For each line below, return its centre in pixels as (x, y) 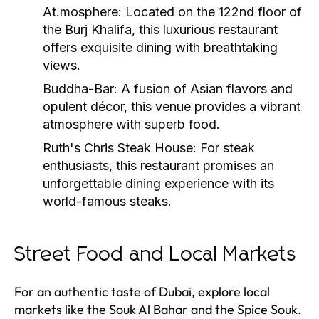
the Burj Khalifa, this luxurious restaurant (160, 29)
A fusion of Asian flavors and (205, 88)
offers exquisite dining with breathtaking (160, 47)
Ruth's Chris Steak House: (120, 147)
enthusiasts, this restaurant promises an (158, 165)
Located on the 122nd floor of (212, 11)
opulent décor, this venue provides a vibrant (172, 106)
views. (62, 65)
